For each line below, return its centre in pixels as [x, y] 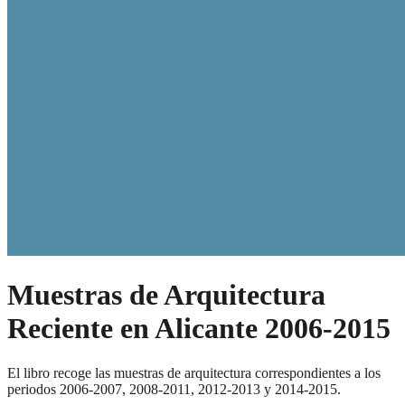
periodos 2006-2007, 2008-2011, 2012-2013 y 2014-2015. [174, 389]
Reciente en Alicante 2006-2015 [199, 329]
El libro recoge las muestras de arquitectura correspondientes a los [194, 372]
